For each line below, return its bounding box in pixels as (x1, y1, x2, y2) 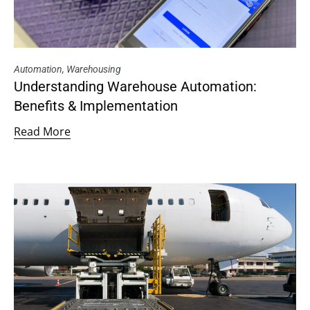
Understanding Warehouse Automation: (14, 78, 257, 95)
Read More (14, 124, 71, 140)
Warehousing (66, 64, 121, 75)
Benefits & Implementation (14, 98, 178, 115)
